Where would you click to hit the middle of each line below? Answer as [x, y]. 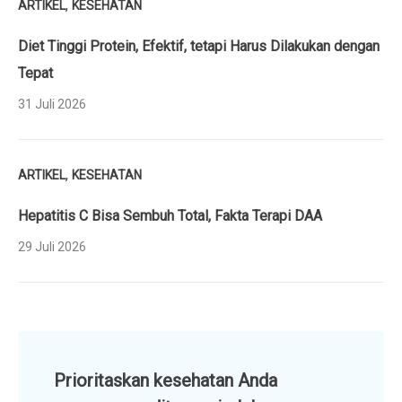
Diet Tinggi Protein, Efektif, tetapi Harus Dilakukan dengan [199, 46]
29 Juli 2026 [52, 247]
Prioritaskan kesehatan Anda [166, 380]
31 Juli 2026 [52, 104]
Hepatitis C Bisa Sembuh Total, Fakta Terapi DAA [170, 216]
